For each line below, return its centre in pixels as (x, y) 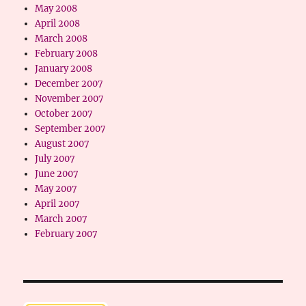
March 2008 (61, 39)
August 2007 (62, 144)
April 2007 (57, 204)
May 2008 (56, 9)
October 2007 (64, 114)
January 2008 (63, 69)
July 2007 (55, 159)
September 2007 (70, 129)
